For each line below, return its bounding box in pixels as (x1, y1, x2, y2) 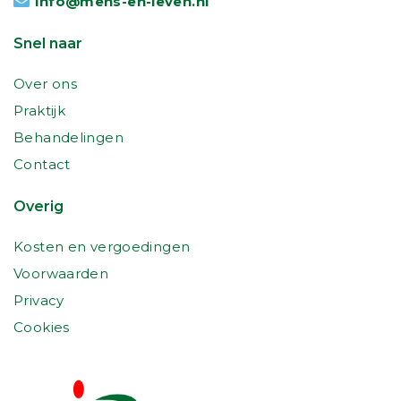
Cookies (13, 319, 70, 337)
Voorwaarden (13, 265, 109, 283)
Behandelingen (13, 129, 124, 147)
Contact (13, 156, 71, 174)
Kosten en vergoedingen (13, 238, 191, 256)
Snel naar (13, 34, 82, 53)
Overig (13, 197, 64, 216)
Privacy (13, 292, 64, 310)
